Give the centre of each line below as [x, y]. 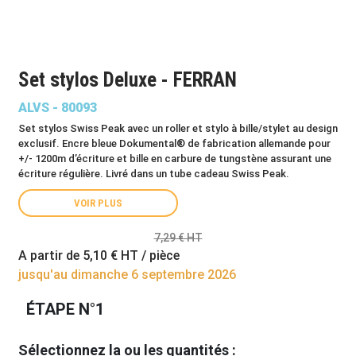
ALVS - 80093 [58, 108]
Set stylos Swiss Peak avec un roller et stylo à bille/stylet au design [178, 128]
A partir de [50, 255]
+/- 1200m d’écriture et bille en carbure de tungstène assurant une [175, 159]
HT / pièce [149, 255]
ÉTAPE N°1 [65, 309]
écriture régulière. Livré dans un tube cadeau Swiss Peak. [154, 174]
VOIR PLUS [98, 203]
